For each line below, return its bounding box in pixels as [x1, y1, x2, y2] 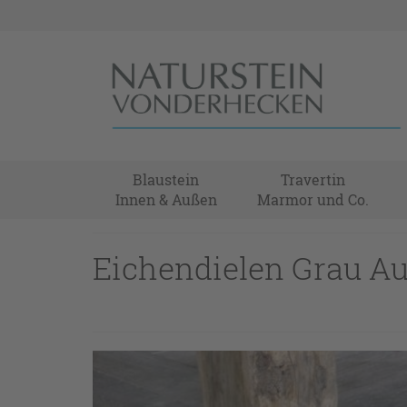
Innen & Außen [114, 189, 217, 209]
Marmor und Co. [257, 189, 370, 209]
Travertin [281, 169, 346, 189]
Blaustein [133, 169, 200, 189]
